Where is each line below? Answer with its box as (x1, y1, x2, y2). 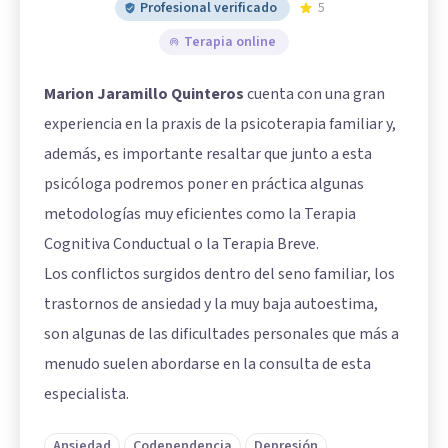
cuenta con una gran (244, 83, 385, 105)
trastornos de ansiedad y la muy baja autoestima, (44, 293, 378, 315)
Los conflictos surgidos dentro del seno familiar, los (44, 263, 395, 285)
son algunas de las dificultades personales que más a (44, 323, 399, 345)
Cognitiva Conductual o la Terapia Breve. (44, 233, 319, 255)
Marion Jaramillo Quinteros (44, 83, 244, 105)
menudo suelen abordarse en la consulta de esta (44, 353, 371, 375)
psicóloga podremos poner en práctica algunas (44, 173, 364, 195)
